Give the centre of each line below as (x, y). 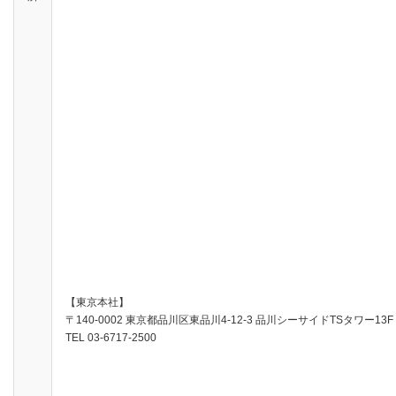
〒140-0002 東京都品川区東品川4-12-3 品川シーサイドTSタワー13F (229, 320)
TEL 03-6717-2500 (111, 337)
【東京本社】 (97, 302)
